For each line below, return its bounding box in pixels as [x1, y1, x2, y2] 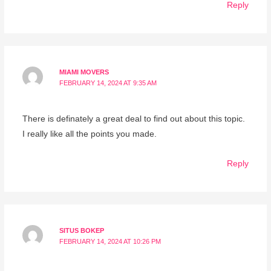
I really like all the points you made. [22, 129, 157, 139]
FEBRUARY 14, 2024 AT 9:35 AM [59, 79, 157, 87]
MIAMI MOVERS [59, 68, 109, 76]
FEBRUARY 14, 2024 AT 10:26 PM [59, 238, 162, 246]
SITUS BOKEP [59, 227, 105, 235]
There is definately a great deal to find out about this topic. [22, 114, 245, 124]
